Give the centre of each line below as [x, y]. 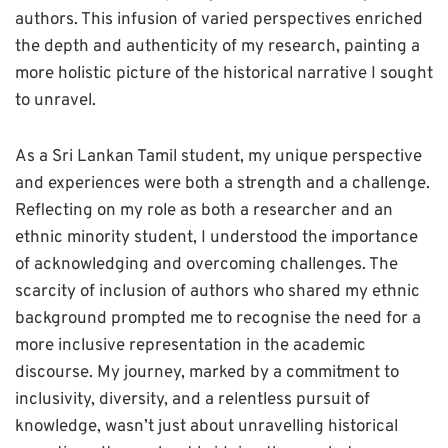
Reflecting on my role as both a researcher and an [204, 211]
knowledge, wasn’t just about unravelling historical [206, 427]
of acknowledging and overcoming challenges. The [206, 265]
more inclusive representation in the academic [190, 346]
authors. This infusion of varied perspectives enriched [219, 20]
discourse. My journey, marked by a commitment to [207, 373]
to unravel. [55, 101]
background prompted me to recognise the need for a [218, 319]
